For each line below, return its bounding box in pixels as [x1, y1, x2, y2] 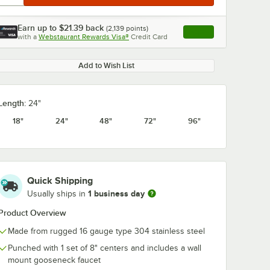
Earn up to [17, 23, 59, 33]
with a [17, 33, 37, 41]
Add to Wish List [78, 61, 134, 70]
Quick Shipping [27, 175, 93, 186]
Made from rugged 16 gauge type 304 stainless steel [8, 227, 205, 236]
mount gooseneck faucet [8, 256, 101, 265]
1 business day [88, 188, 145, 198]
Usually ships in [27, 189, 88, 198]
